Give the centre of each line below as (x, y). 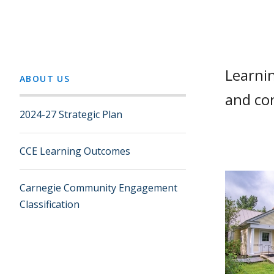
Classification (50, 204)
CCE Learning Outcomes (75, 151)
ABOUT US (45, 79)
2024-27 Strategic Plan (71, 114)
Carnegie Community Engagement (98, 188)
